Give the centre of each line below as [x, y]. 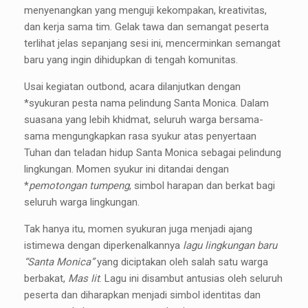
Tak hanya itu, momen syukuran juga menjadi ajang [138, 229]
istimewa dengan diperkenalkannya [103, 246]
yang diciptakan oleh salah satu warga [181, 262]
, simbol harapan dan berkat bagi [202, 186]
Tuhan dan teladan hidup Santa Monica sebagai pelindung [153, 153]
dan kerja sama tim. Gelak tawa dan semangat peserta [146, 27]
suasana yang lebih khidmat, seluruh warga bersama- [144, 120]
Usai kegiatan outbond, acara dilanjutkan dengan [132, 87]
